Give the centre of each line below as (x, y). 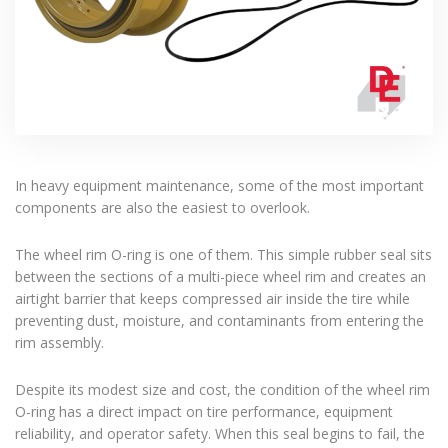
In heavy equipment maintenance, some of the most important (219, 186)
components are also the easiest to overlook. (162, 208)
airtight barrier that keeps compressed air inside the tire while (212, 299)
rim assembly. (59, 343)
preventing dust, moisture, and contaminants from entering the (219, 321)
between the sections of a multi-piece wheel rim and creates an (220, 277)
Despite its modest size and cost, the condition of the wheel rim (222, 390)
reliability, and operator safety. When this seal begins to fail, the (220, 434)
